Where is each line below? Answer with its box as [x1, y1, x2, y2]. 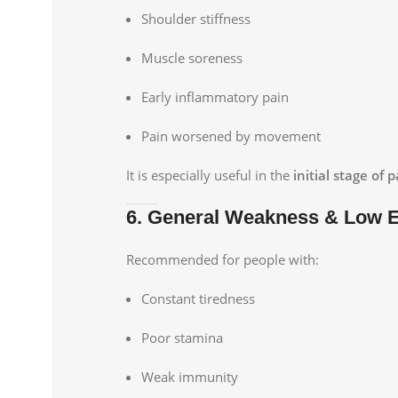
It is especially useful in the [126, 165, 293, 184]
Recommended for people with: [126, 250, 319, 268]
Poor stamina [141, 328, 223, 346]
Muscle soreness [141, 48, 243, 67]
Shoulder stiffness [141, 9, 251, 28]
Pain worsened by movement [141, 126, 321, 145]
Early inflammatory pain [141, 87, 289, 106]
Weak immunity [141, 367, 238, 386]
